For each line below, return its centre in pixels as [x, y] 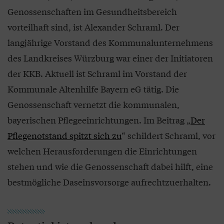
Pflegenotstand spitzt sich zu [64, 135]
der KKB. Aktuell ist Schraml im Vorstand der [97, 73]
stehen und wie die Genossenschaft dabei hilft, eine [110, 166]
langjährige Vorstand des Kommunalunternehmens [110, 42]
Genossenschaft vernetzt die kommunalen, [93, 104]
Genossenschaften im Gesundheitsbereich [92, 11]
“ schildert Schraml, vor [168, 135]
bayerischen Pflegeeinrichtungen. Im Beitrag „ [99, 119]
